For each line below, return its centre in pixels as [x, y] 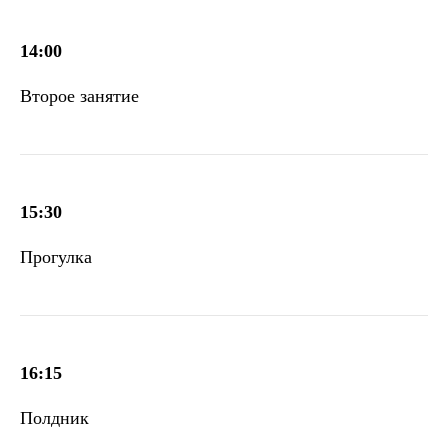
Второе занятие [79, 95]
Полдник [54, 417]
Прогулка [56, 256]
